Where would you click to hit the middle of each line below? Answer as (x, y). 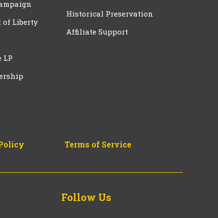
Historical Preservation (110, 14)
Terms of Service (98, 145)
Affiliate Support (97, 32)
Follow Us (86, 197)
